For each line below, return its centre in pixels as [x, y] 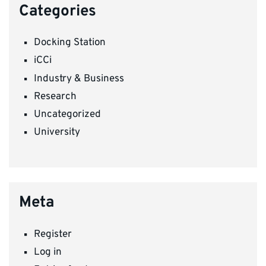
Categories [58, 11]
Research [55, 96]
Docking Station [70, 43]
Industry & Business [79, 79]
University [57, 132]
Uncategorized [67, 114]
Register [53, 234]
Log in [48, 252]
